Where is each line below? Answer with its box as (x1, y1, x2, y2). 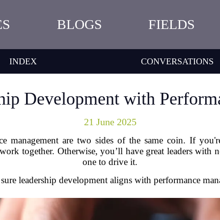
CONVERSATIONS (141, 56, 214, 66)
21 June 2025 (83, 116, 137, 127)
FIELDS (148, 17, 195, 32)
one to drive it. (82, 157, 137, 167)
